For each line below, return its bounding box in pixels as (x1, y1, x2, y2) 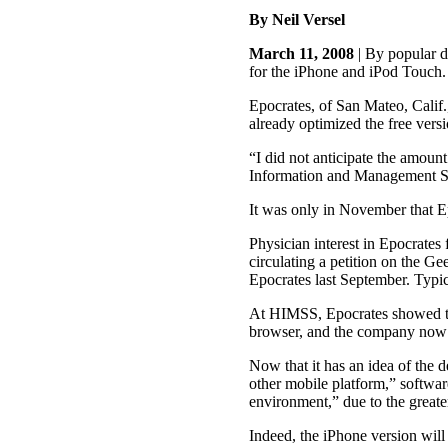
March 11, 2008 (249, 45, 354, 63)
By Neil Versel (249, 11, 345, 29)
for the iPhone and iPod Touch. (249, 63, 446, 81)
